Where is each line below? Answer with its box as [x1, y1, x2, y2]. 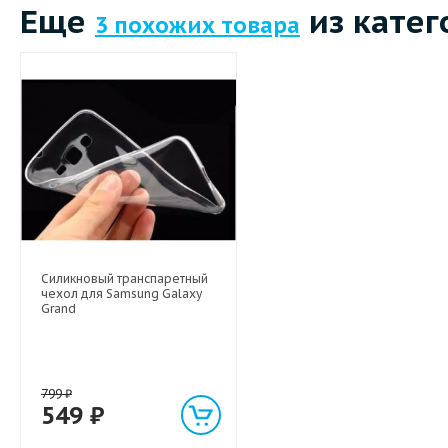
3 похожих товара [95, 11, 300, 39]
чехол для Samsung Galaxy [41, 286, 202, 302]
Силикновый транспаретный [41, 271, 208, 287]
